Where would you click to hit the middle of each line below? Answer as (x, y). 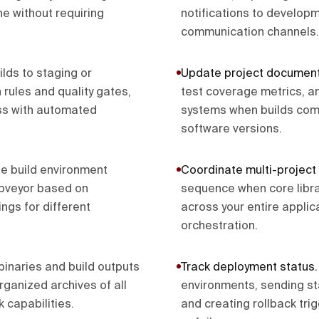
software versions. (231, 130)
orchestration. (219, 226)
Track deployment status (248, 268)
